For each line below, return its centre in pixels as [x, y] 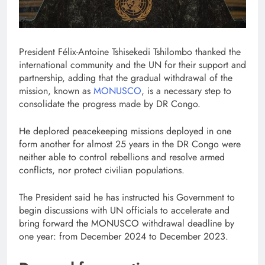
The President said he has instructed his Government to [127, 197]
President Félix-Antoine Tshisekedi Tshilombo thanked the [130, 51]
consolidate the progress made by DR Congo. [110, 104]
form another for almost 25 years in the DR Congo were [130, 144]
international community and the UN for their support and [132, 64]
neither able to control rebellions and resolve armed [122, 157]
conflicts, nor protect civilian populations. [102, 170]
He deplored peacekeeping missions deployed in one [125, 131]
